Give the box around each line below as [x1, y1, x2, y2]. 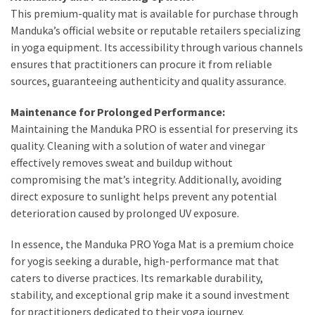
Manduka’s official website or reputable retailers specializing [11, 22, 301, 37]
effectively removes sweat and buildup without [11, 155, 233, 169]
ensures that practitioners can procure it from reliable [11, 56, 272, 71]
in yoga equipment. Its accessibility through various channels [11, 39, 303, 54]
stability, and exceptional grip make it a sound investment [11, 287, 290, 302]
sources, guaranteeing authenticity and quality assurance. [11, 73, 286, 88]
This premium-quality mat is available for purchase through [11, 6, 298, 20]
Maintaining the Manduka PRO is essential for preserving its [11, 121, 298, 136]
